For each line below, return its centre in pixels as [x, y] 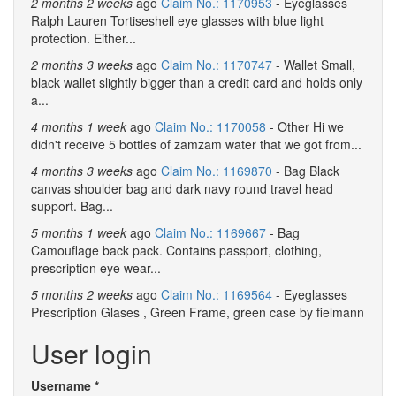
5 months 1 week [79, 232]
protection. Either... [84, 38]
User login [91, 353]
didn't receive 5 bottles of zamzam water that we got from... [196, 144]
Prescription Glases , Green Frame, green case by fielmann [198, 312]
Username [63, 385]
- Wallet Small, [314, 65]
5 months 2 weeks [82, 294]
